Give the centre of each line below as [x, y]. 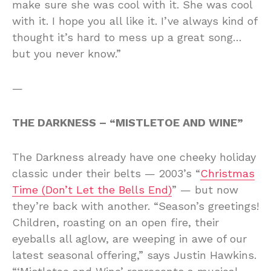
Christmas [227, 173]
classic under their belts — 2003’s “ [106, 173]
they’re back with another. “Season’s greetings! [135, 206]
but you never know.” [67, 53]
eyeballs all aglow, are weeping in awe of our [129, 238]
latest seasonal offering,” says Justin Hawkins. [134, 255]
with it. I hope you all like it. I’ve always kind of [135, 21]
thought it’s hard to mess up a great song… [127, 37]
